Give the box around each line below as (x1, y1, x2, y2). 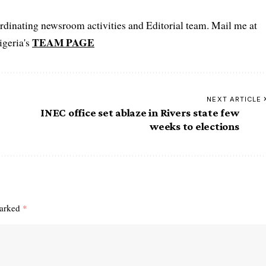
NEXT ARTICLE (207, 94, 262, 103)
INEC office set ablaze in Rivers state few (40, 106, 239, 119)
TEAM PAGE (32, 34, 94, 50)
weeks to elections (150, 119, 239, 132)
